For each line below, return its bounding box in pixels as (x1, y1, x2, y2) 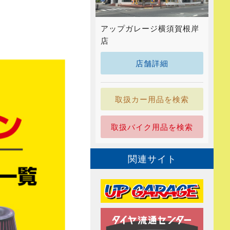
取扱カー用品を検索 (115, 94, 189, 104)
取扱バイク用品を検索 (111, 122, 193, 132)
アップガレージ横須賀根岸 (101, 23, 199, 33)
